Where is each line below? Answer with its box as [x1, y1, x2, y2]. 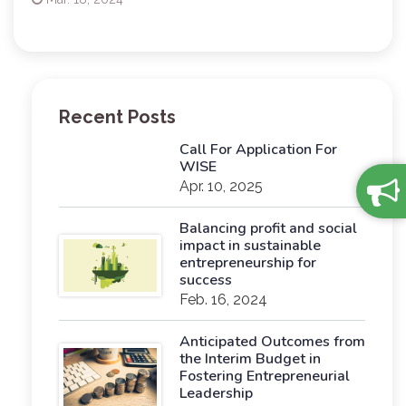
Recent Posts [59, 106, 176, 128]
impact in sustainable [179, 236, 321, 256]
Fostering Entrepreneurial [179, 366, 350, 386]
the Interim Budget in [179, 349, 321, 369]
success [179, 270, 232, 290]
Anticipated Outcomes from [179, 332, 365, 352]
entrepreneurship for [179, 253, 316, 273]
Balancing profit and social [179, 218, 357, 238]
